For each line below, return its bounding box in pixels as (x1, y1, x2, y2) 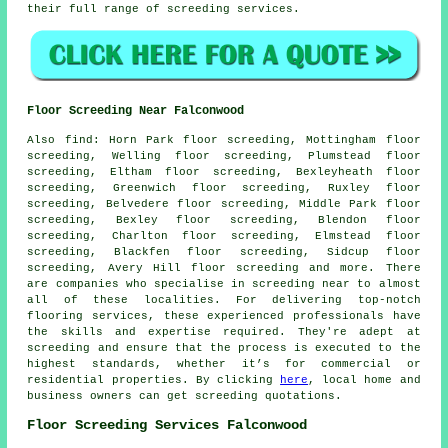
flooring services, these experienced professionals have (27, 309, 421, 322)
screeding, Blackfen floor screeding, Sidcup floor (27, 245, 421, 258)
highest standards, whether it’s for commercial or (27, 357, 421, 370)
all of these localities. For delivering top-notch (27, 293, 421, 306)
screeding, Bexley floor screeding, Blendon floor (27, 213, 421, 226)
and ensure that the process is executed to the (90, 341, 421, 354)
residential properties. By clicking (27, 373, 281, 386)
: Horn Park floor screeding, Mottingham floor (92, 133, 421, 146)
